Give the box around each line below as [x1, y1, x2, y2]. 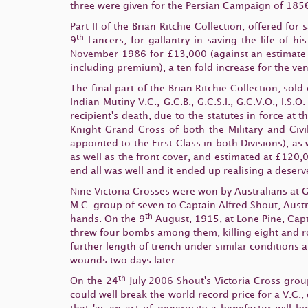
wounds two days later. [70, 255, 178, 265]
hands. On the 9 [70, 214, 145, 223]
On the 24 [70, 276, 118, 285]
